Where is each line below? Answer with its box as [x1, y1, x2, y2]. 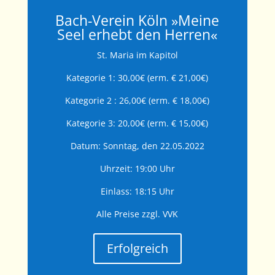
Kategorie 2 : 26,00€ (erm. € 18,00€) [65, 95, 210, 107]
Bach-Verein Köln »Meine [55, 10, 220, 31]
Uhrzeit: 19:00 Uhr [99, 163, 175, 175]
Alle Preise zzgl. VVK [96, 208, 179, 220]
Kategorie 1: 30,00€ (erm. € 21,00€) [66, 72, 209, 84]
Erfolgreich [106, 240, 168, 257]
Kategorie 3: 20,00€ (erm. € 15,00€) [66, 117, 209, 130]
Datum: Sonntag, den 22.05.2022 [70, 140, 204, 152]
